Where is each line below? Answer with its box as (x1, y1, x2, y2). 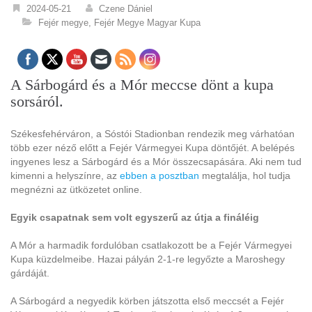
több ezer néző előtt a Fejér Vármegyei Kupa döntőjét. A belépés (10, 142, 295, 153)
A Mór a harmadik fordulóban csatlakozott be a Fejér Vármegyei (10, 240, 292, 251)
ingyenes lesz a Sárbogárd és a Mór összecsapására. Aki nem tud (10, 156, 302, 167)
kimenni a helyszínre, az (10, 170, 120, 181)
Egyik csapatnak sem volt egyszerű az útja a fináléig (10, 212, 259, 223)
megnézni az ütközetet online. (10, 184, 142, 195)
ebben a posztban (120, 170, 199, 181)
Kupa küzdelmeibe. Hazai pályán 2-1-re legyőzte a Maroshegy (10, 253, 285, 265)
